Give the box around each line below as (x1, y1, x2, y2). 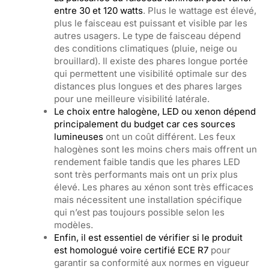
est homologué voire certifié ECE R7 (54, 244, 208, 256)
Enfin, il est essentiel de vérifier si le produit (54, 232, 243, 243)
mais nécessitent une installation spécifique (54, 194, 242, 205)
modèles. (54, 219, 95, 231)
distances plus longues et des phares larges (54, 80, 242, 92)
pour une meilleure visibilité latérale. (54, 93, 212, 104)
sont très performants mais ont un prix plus (54, 169, 238, 180)
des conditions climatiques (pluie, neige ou (54, 43, 237, 54)
